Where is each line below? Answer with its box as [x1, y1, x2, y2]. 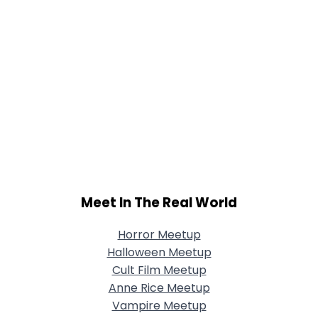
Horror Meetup [117, 226, 201, 243]
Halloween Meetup [106, 244, 212, 261]
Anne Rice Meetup [108, 280, 210, 297]
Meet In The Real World [81, 192, 237, 212]
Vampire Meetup [111, 297, 207, 314]
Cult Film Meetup [111, 262, 207, 279]
